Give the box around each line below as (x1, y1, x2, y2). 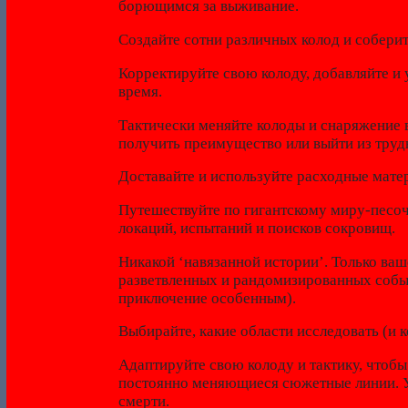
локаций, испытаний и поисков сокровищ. (117, 219, 395, 237)
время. (117, 82, 162, 100)
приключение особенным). (117, 289, 296, 307)
